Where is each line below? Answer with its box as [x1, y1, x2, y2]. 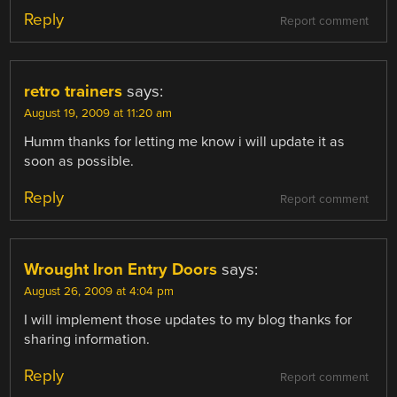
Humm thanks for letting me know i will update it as [24, 132, 346, 151]
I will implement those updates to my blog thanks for [24, 311, 353, 330]
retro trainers [24, 81, 123, 101]
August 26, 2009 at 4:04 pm [24, 284, 175, 300]
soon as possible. [24, 152, 135, 170]
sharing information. [24, 331, 151, 349]
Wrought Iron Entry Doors [24, 260, 218, 280]
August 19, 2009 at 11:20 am [24, 105, 173, 121]
